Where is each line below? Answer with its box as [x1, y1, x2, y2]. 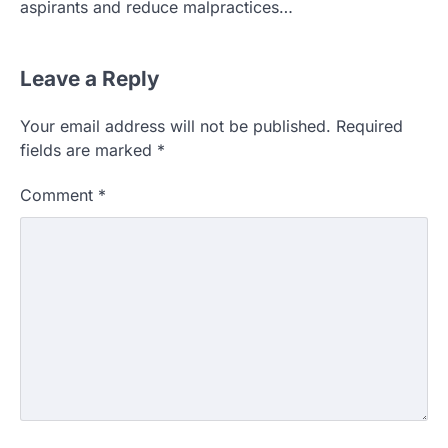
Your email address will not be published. [20, 116, 331, 137]
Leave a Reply [20, 66, 160, 92]
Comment [20, 185, 98, 206]
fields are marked [20, 140, 157, 161]
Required [336, 116, 403, 137]
